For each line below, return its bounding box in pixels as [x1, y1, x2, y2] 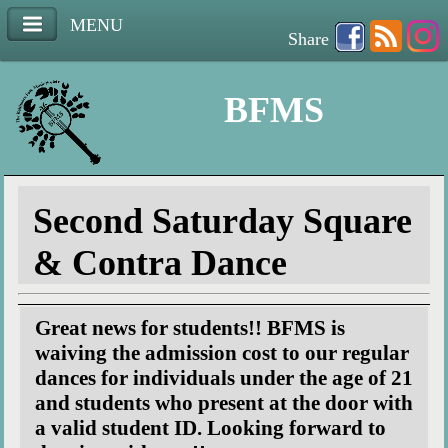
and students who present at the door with [34, 390, 413, 415]
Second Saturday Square [32, 201, 412, 242]
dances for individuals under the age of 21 [34, 365, 413, 390]
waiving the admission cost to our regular [34, 340, 409, 365]
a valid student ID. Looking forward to [34, 415, 386, 440]
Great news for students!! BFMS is [34, 315, 345, 340]
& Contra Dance [32, 243, 287, 284]
